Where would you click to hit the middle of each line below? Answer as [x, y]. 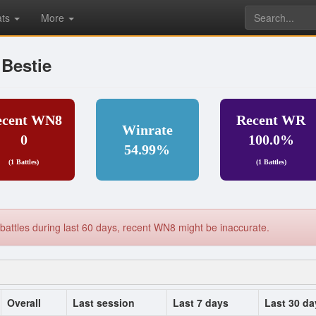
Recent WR [271, 120]
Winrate [147, 130]
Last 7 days [201, 303]
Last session [104, 303]
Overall [24, 303]
